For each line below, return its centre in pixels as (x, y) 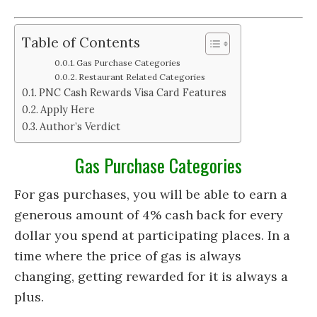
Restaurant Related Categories (142, 77)
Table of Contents (81, 42)
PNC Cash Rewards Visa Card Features (132, 93)
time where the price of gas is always (128, 256)
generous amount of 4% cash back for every (149, 215)
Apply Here (67, 110)
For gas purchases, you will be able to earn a (151, 195)
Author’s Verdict (80, 127)
